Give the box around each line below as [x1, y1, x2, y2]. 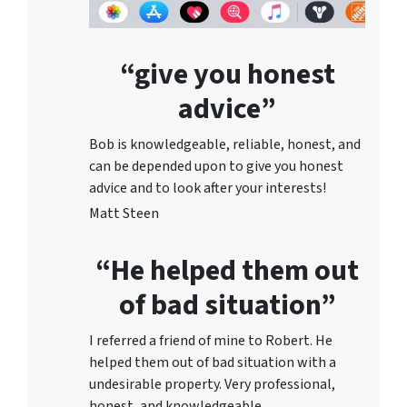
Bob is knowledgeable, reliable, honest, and [89, 134, 361, 155]
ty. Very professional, [207, 374, 335, 395]
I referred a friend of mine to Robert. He [89, 331, 333, 352]
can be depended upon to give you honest [89, 156, 343, 177]
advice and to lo [89, 178, 185, 199]
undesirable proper [89, 374, 207, 395]
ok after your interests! [185, 178, 326, 199]
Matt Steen [89, 203, 159, 224]
